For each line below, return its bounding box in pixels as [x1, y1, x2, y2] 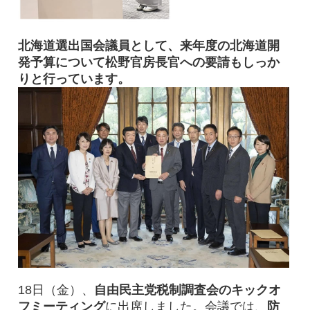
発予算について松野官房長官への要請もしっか [17, 55, 280, 69]
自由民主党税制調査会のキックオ [93, 283, 281, 298]
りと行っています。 [17, 71, 130, 86]
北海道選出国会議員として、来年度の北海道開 [17, 38, 280, 53]
